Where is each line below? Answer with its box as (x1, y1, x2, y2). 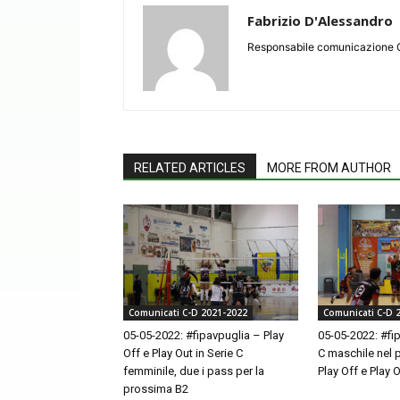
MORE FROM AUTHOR (267, 160, 391, 175)
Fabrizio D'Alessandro (247, 11, 393, 29)
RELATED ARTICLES (134, 160, 246, 175)
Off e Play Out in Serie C (123, 346, 243, 361)
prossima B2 (123, 382, 188, 396)
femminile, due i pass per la (123, 364, 264, 379)
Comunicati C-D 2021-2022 (129, 306, 247, 320)
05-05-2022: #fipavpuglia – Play (123, 329, 284, 343)
